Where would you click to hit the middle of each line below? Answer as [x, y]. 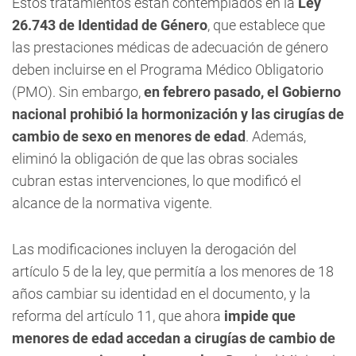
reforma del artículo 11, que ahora [116, 316]
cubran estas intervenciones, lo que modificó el [157, 181]
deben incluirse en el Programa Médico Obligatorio [168, 70]
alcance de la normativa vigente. [112, 203]
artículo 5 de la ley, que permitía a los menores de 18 [173, 271]
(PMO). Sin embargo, [78, 92]
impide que [258, 316]
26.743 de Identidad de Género [110, 25]
